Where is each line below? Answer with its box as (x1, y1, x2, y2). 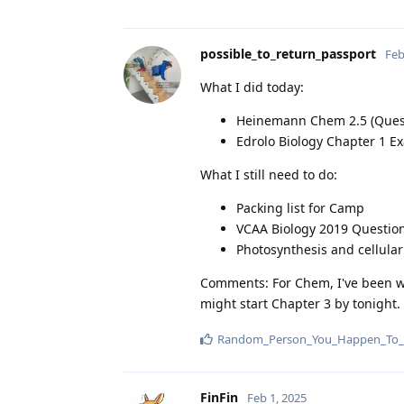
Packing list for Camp (236, 198, 364, 216)
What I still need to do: (200, 165, 337, 183)
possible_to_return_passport (200, 44, 376, 62)
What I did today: (200, 78, 304, 96)
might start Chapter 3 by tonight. (200, 294, 400, 312)
